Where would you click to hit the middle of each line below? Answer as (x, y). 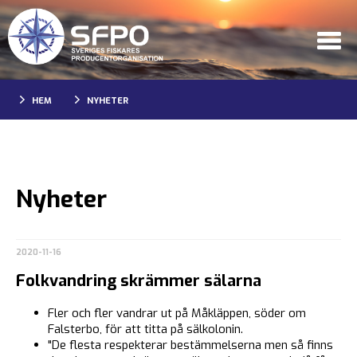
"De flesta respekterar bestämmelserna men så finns (190, 345)
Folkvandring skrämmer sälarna (139, 281)
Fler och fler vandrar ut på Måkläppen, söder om (177, 313)
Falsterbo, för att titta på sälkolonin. (145, 329)
